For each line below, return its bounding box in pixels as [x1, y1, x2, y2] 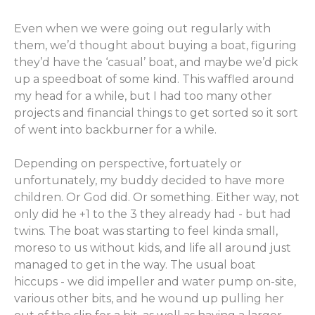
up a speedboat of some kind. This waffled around [14, 72, 295, 86]
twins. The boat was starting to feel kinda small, [14, 224, 278, 238]
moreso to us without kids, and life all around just [14, 241, 291, 255]
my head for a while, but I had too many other [14, 89, 272, 103]
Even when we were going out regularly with [14, 22, 271, 35]
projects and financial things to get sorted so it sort [14, 106, 298, 120]
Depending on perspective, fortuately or [14, 157, 242, 170]
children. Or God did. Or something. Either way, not [14, 191, 300, 204]
